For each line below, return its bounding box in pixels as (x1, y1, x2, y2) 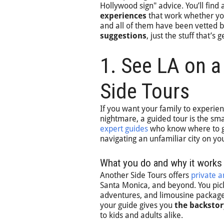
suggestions (100, 31, 146, 40)
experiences (100, 11, 146, 20)
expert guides (100, 124, 148, 133)
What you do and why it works (100, 157, 222, 169)
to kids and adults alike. (100, 210, 183, 220)
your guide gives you (100, 200, 174, 210)
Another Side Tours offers (100, 170, 191, 180)
